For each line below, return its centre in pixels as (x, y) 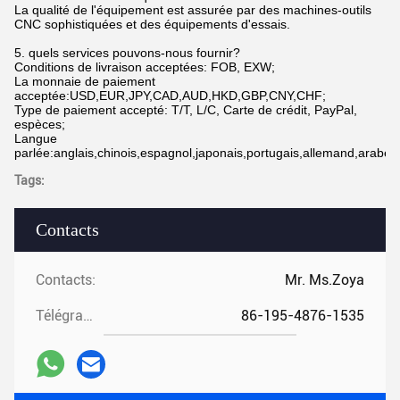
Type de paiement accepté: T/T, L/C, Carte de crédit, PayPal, (186, 109)
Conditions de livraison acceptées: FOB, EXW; (145, 67)
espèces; (40, 124)
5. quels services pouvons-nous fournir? (127, 52)
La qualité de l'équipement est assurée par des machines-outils (193, 9)
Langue (36, 138)
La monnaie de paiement (85, 81)
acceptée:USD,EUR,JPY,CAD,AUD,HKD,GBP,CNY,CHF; (170, 95)
